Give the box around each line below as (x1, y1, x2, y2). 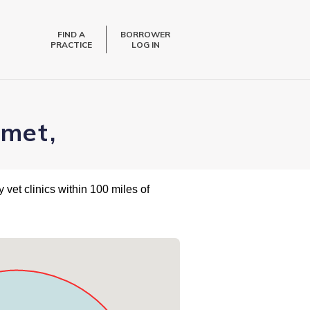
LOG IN (131, 39, 160, 51)
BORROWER (120, 29, 171, 40)
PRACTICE (51, 39, 93, 51)
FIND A (57, 29, 86, 40)
